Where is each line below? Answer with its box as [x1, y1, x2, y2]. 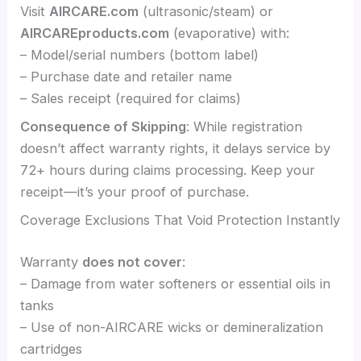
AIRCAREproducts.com [20, 25, 170, 42]
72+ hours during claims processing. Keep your [20, 162, 316, 179]
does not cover [82, 254, 183, 271]
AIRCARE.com [49, 3, 139, 20]
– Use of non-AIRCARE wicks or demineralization [20, 319, 324, 336]
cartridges [20, 341, 83, 358]
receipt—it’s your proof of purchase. [20, 184, 250, 201]
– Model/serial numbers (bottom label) [20, 47, 259, 64]
